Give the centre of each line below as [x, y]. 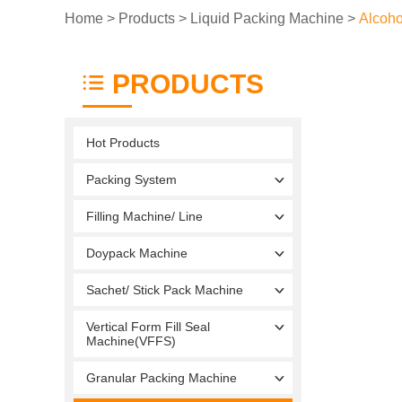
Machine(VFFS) [131, 341]
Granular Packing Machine [162, 377]
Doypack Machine [137, 253]
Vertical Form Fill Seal [148, 326]
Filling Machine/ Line [144, 216]
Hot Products [123, 142]
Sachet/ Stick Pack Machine [165, 289]
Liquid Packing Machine [267, 18]
